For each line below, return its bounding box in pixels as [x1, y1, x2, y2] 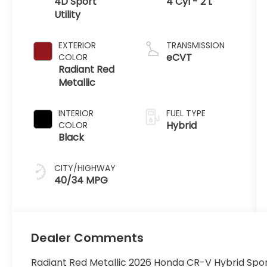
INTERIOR [58, 107, 94, 119]
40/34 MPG [54, 173, 108, 187]
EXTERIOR [58, 39, 97, 51]
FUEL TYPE [166, 107, 206, 119]
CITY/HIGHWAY [54, 162, 116, 174]
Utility [54, 7, 81, 21]
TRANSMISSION [166, 39, 225, 51]
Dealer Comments [31, 229, 144, 246]
